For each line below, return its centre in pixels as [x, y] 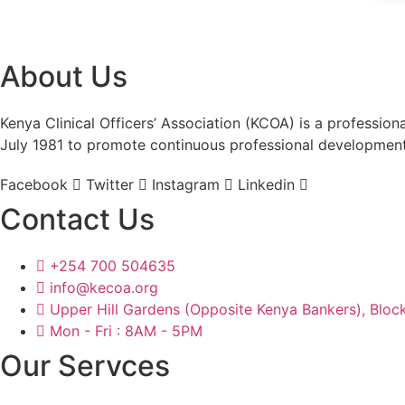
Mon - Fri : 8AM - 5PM [126, 331]
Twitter [110, 184]
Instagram [186, 184]
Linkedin [266, 184]
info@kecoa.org [104, 287]
